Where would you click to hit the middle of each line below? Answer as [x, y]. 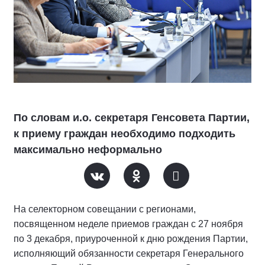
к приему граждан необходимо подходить [125, 134]
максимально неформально [88, 150]
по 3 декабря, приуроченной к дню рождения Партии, [131, 239]
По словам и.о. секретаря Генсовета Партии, [132, 118]
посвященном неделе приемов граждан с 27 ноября [128, 224]
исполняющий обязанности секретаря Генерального [129, 254]
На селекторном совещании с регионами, [105, 209]
